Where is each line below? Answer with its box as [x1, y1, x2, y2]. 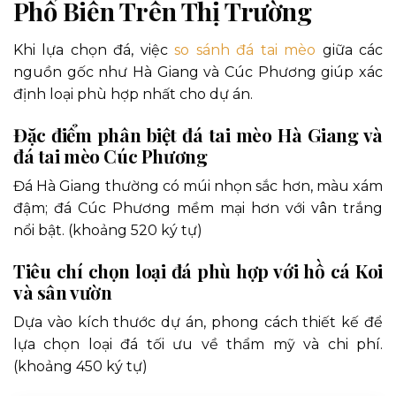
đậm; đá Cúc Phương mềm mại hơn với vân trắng [13, 199, 383, 217]
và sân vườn [13, 278, 112, 304]
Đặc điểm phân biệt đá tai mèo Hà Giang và [13, 121, 383, 147]
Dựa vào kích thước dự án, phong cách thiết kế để [13, 314, 383, 331]
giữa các [316, 41, 384, 58]
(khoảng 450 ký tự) [13, 358, 148, 376]
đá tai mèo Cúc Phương [13, 142, 208, 168]
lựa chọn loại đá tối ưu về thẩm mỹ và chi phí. [13, 336, 383, 354]
